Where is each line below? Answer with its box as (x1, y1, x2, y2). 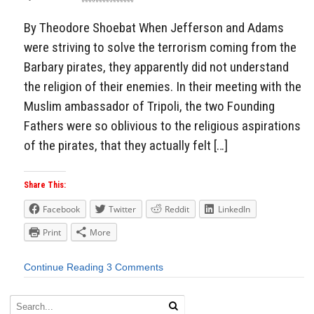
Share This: (24, 180, 66, 191)
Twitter (109, 203, 136, 216)
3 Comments (107, 261, 163, 273)
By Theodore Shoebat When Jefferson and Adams (24, 19, 284, 36)
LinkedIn (218, 203, 250, 216)
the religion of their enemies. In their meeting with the (24, 78, 301, 95)
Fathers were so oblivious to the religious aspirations (24, 117, 301, 134)
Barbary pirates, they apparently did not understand (24, 58, 289, 75)
